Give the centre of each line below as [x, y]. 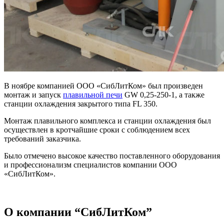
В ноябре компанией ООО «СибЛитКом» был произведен [103, 85]
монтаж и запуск [33, 94]
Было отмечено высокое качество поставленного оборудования [112, 155]
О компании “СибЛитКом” [78, 212]
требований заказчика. [42, 138]
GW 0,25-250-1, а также [163, 94]
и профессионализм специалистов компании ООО [90, 164]
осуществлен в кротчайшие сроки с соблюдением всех [97, 129]
